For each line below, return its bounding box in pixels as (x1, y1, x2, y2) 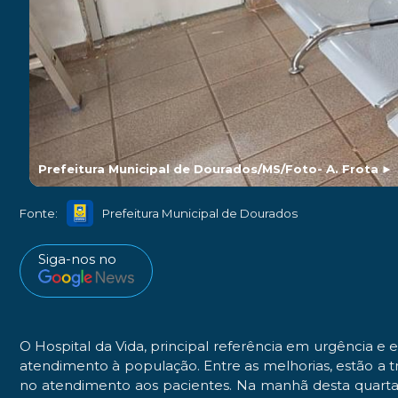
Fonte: (20, 205, 58, 220)
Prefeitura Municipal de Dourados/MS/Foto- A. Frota (38, 162, 379, 177)
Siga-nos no (38, 251, 116, 268)
